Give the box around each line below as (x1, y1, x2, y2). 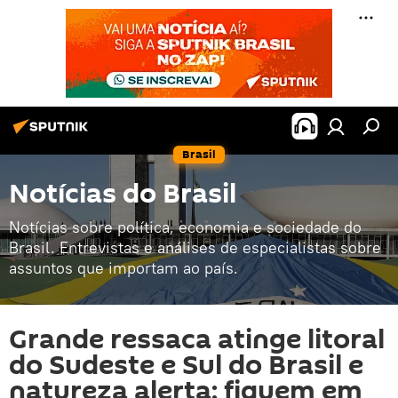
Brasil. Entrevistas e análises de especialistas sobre (9, 237, 381, 258)
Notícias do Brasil (9, 175, 236, 213)
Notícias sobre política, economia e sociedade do (9, 217, 362, 237)
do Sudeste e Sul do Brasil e (9, 346, 363, 385)
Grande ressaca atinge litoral (9, 321, 385, 359)
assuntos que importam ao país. (9, 258, 238, 278)
